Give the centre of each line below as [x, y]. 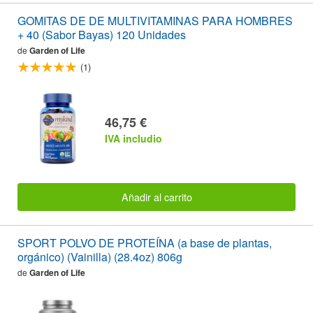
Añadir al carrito [156, 197]
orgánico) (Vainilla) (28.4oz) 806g [100, 257]
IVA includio [133, 138]
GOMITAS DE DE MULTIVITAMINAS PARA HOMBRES [155, 21]
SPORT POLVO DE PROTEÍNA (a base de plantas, [145, 243]
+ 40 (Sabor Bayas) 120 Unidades [102, 35]
